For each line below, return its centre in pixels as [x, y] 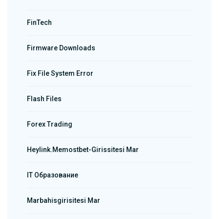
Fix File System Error [60, 74]
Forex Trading [50, 124]
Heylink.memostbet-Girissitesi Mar [83, 150]
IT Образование [53, 175]
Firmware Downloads [61, 48]
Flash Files [44, 99]
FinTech [39, 23]
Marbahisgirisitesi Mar [64, 201]
